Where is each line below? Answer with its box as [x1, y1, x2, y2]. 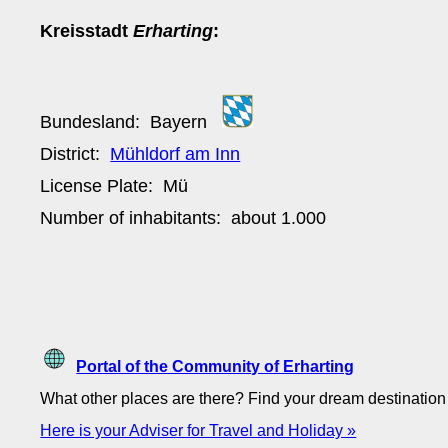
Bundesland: [40, 111, 151, 132]
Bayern [150, 111, 208, 132]
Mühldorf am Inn [110, 143, 241, 164]
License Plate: [40, 175, 164, 196]
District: [40, 143, 111, 164]
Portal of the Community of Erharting [76, 356, 355, 375]
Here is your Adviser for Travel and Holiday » [40, 420, 357, 439]
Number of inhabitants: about [40, 207, 282, 228]
